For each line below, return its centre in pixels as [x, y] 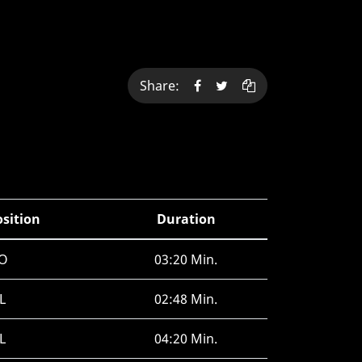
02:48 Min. [186, 299]
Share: [162, 86]
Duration [186, 219]
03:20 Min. [186, 259]
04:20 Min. [186, 339]
